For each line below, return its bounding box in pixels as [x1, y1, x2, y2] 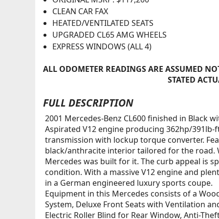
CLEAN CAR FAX [52, 6, 108, 17]
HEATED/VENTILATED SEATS [52, 18, 153, 29]
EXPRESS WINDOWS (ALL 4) [52, 41, 152, 52]
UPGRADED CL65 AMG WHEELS [52, 29, 167, 41]
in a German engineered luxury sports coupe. [44, 177, 213, 188]
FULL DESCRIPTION [43, 95, 133, 109]
